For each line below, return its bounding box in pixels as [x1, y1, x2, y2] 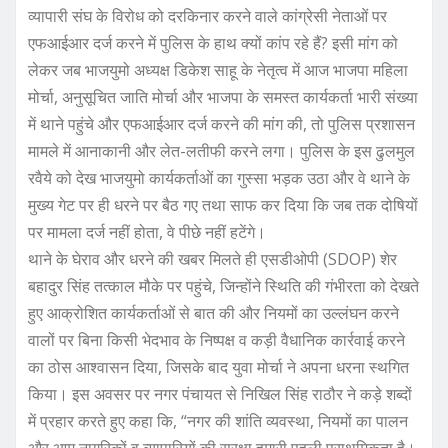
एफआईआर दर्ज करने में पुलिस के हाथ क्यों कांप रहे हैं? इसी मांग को [28, 31, 398, 54]
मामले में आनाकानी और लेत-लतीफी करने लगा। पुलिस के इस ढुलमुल [28, 139, 415, 162]
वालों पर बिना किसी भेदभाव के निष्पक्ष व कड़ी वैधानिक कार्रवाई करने [28, 328, 405, 351]
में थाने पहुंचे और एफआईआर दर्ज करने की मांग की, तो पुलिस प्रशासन [28, 112, 415, 135]
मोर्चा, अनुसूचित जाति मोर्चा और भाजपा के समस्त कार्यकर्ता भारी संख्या [28, 85, 418, 108]
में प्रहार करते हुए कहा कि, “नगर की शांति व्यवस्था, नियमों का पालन [28, 409, 408, 432]
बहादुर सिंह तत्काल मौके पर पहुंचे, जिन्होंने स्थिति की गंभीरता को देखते [28, 274, 419, 297]
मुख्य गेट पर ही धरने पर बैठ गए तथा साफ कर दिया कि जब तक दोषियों [28, 193, 418, 216]
